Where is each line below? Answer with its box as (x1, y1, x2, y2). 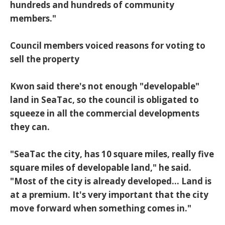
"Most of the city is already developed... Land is (10, 175, 211, 187)
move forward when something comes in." (10, 202, 191, 214)
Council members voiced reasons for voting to (10, 40, 205, 52)
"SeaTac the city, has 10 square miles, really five (10, 148, 214, 160)
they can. (10, 121, 50, 133)
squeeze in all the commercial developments (10, 107, 199, 120)
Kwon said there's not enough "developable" (10, 80, 199, 92)
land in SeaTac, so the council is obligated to (10, 94, 199, 106)
